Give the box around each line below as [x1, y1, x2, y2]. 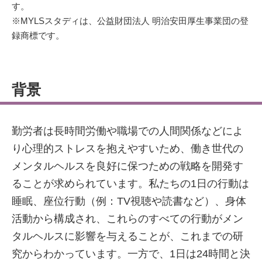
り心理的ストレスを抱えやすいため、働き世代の [12, 143, 243, 154]
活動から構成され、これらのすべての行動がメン [12, 213, 243, 225]
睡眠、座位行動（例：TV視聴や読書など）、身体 [12, 195, 246, 207]
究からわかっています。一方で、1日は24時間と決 [12, 248, 250, 260]
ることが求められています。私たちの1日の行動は [12, 178, 249, 189]
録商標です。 [12, 30, 64, 40]
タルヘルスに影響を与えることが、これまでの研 [12, 230, 243, 242]
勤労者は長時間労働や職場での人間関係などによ [12, 125, 243, 137]
